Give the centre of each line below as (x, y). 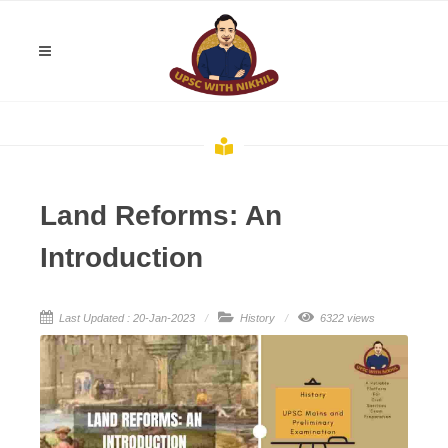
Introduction (121, 257)
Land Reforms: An (161, 215)
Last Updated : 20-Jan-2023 (125, 318)
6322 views (346, 318)
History (256, 318)
